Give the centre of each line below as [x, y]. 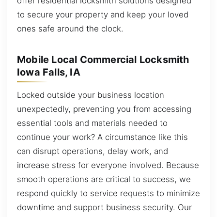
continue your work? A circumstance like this [102, 137]
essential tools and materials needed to [92, 123]
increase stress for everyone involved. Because [108, 165]
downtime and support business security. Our [104, 208]
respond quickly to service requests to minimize [108, 194]
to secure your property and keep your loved [103, 15]
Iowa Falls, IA [49, 72]
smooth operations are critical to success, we [104, 179]
